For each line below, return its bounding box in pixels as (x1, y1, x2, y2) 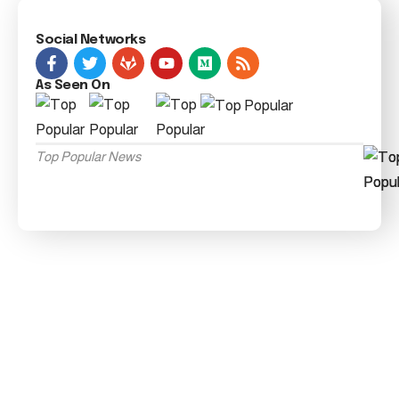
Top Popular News (36, 149, 141, 164)
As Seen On (36, 78, 110, 93)
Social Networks (36, 33, 146, 47)
